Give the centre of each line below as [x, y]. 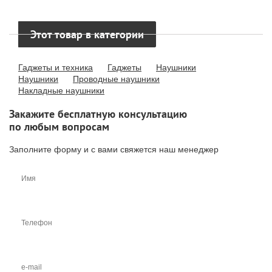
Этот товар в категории [87, 34]
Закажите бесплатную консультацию [98, 114]
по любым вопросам [59, 127]
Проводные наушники [116, 79]
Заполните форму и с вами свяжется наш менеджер [114, 149]
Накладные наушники [61, 90]
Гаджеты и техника [56, 67]
